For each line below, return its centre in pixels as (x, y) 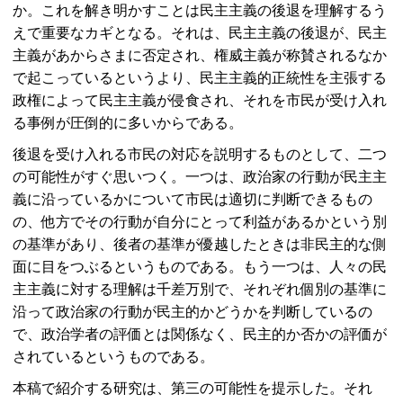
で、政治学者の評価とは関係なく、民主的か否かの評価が (200, 334)
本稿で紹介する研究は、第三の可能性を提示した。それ (193, 388)
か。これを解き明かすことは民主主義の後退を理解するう (200, 10)
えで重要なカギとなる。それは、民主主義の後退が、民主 (200, 32)
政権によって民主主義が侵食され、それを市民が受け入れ (200, 100)
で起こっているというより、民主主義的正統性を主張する (200, 77)
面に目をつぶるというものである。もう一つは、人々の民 (200, 266)
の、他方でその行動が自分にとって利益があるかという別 (200, 221)
